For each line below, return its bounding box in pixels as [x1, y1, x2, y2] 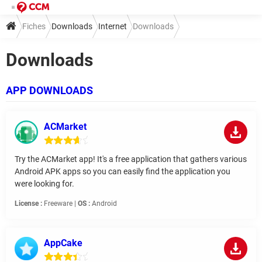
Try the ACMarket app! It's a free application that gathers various [15, 154, 247, 164]
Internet [98, 22, 127, 31]
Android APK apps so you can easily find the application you [15, 167, 230, 177]
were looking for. [15, 179, 74, 189]
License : [15, 199, 42, 208]
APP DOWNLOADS [6, 84, 93, 97]
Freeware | [42, 199, 78, 208]
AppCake [44, 237, 82, 249]
